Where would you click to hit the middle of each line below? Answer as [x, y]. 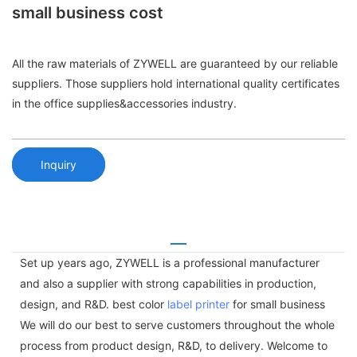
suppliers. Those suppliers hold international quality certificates [176, 84]
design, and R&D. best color [94, 304]
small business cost [88, 13]
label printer [198, 304]
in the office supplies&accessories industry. [124, 104]
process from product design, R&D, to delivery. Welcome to [174, 345]
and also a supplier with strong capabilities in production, [168, 283]
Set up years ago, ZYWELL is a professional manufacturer [170, 262]
